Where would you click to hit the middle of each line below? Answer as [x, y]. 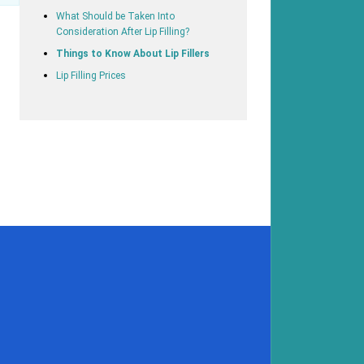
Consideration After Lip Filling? [122, 31]
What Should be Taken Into [115, 16]
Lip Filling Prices [91, 75]
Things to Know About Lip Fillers [132, 53]
